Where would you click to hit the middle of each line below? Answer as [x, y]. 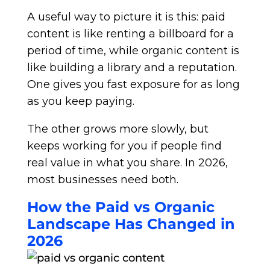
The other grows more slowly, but [118, 129]
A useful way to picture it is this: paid [126, 17]
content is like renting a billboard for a [130, 34]
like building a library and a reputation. [132, 67]
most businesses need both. [102, 180]
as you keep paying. [80, 101]
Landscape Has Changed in [131, 224]
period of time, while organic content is [133, 51]
